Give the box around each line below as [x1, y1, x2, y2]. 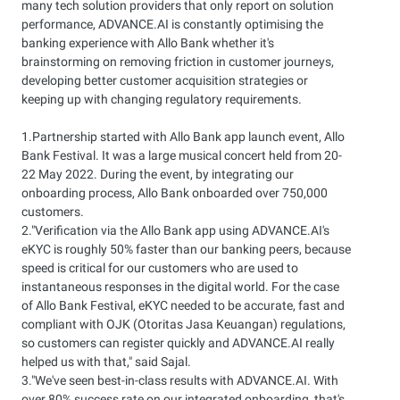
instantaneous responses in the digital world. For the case [21, 279, 339, 294]
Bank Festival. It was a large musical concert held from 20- [21, 148, 342, 162]
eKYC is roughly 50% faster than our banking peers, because [21, 242, 351, 256]
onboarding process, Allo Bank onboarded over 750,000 [21, 186, 328, 200]
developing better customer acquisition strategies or [21, 73, 308, 87]
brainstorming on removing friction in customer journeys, [21, 54, 334, 69]
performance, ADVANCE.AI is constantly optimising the [21, 17, 323, 31]
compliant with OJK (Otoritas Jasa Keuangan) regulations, [21, 317, 346, 331]
